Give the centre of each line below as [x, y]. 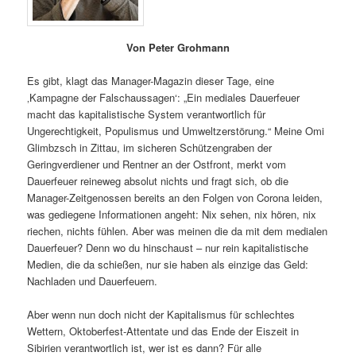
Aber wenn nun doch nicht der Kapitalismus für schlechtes [161, 315]
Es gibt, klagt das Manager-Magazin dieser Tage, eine [151, 81]
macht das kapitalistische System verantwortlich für [147, 114]
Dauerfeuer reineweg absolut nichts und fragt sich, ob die [158, 181]
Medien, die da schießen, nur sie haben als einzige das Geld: [168, 265]
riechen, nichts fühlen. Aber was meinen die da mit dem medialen [178, 231]
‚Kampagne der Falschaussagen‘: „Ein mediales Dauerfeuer [164, 98]
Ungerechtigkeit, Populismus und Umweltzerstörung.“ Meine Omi [176, 131]
